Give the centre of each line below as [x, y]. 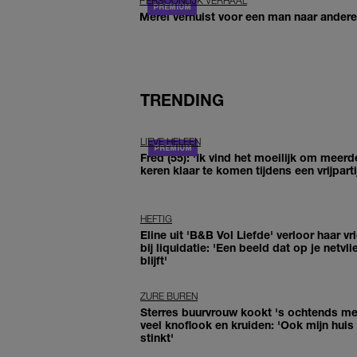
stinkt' [157, 338]
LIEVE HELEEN [171, 142]
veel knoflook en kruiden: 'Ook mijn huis [247, 325]
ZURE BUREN [169, 296]
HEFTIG [156, 219]
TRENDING [182, 100]
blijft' [154, 261]
